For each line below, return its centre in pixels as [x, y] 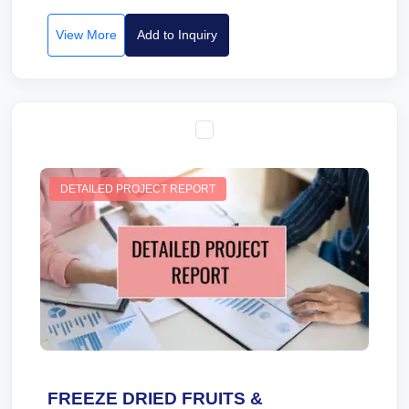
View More [86, 35]
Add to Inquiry [177, 35]
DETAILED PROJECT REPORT [138, 189]
